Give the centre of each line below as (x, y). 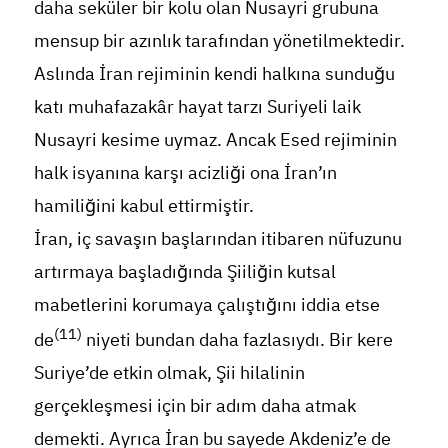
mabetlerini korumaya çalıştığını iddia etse (206, 304)
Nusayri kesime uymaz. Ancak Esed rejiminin (215, 139)
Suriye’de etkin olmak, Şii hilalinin (169, 372)
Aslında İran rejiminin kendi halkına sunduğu (214, 73)
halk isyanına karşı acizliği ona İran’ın (185, 172)
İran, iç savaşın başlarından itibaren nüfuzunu (217, 238)
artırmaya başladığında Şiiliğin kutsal (184, 271)
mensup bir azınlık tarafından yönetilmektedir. (219, 40)
